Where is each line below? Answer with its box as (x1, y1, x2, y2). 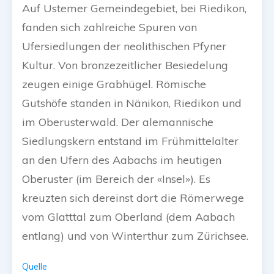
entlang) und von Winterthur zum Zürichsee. (22, 229, 248, 243)
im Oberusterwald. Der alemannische (22, 115, 213, 130)
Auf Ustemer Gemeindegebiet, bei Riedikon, (22, 1, 246, 16)
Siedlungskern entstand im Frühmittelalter (22, 134, 239, 149)
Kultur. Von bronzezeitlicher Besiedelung (22, 58, 228, 73)
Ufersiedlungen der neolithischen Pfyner (22, 39, 226, 54)
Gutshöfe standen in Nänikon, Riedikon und (22, 96, 242, 111)
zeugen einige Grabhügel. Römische (22, 77, 206, 92)
